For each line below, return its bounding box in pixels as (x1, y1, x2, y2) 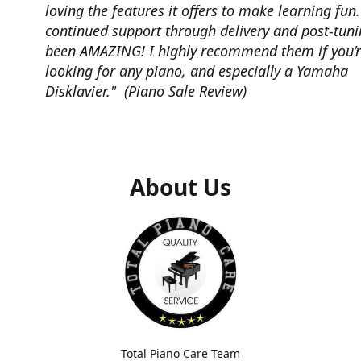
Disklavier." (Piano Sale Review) (45, 81, 247, 102)
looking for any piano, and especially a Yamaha (45, 61, 348, 81)
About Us (130, 172, 231, 203)
